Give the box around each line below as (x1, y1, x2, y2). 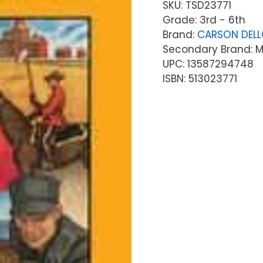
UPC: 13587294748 (162, 56, 254, 71)
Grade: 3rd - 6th (162, 12, 245, 27)
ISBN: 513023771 (162, 71, 237, 86)
